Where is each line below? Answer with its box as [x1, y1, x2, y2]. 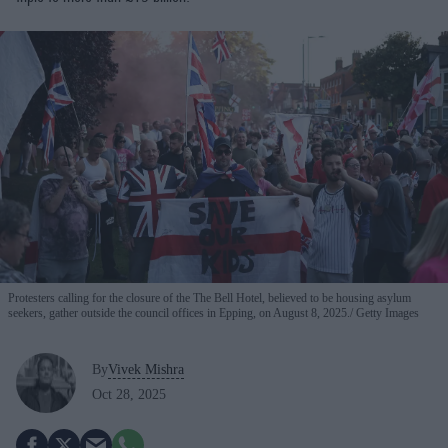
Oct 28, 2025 [92, 387, 166, 403]
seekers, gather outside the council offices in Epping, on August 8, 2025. [8, 305, 350, 320]
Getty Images [353, 305, 419, 320]
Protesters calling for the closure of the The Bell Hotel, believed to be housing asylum [8, 290, 411, 305]
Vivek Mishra [108, 362, 184, 378]
